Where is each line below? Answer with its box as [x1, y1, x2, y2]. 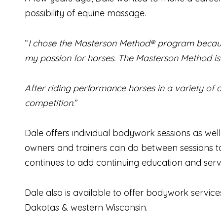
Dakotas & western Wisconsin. [25, 202, 147, 214]
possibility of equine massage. [25, 7, 146, 19]
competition [25, 97, 73, 109]
